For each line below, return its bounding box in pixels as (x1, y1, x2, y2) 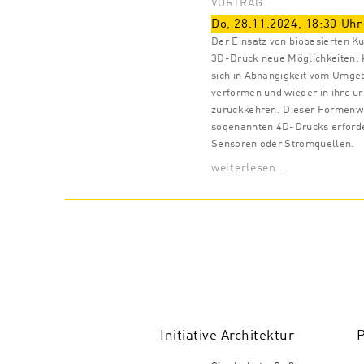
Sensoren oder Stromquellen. (211, 139, 355, 150)
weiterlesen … (211, 162, 289, 175)
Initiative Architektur (160, 329, 294, 344)
